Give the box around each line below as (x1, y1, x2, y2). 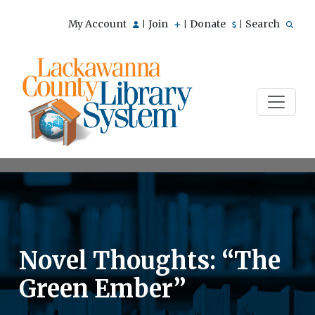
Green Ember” (19, 274, 186, 304)
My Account (68, 18, 129, 30)
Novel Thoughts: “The (19, 245, 281, 276)
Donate (190, 18, 228, 30)
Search (245, 18, 282, 30)
